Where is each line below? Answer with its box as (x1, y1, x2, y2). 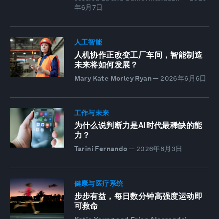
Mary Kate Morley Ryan (74, 74, 152, 82)
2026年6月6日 (160, 74, 207, 82)
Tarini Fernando (74, 145, 128, 153)
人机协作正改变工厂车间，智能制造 (74, 50, 203, 60)
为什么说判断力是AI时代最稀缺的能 (74, 121, 202, 131)
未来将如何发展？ (74, 60, 138, 69)
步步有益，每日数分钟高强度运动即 (74, 191, 203, 201)
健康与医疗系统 (74, 179, 124, 188)
